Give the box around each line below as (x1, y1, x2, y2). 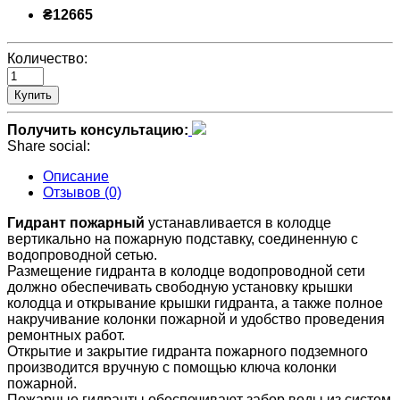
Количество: (7, 51, 87, 67)
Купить (14, 88, 52, 103)
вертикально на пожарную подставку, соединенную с (7, 231, 358, 247)
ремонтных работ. (7, 328, 125, 344)
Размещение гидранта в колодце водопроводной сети (7, 263, 365, 279)
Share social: (7, 138, 90, 154)
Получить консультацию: (7, 122, 188, 138)
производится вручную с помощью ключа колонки (7, 360, 337, 376)
